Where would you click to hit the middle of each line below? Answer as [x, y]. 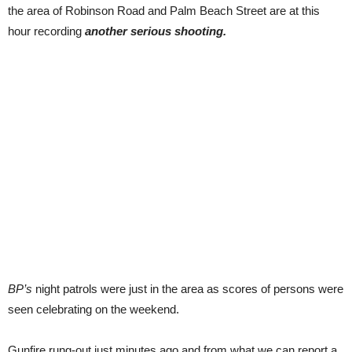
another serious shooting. [154, 31]
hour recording [45, 31]
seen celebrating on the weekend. [93, 309]
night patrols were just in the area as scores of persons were [188, 289]
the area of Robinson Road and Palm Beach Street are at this [164, 11]
